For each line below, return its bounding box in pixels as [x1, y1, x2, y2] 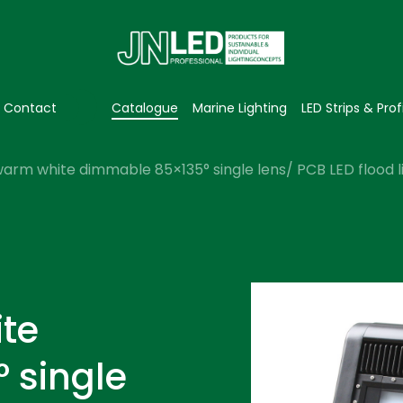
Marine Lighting [193, 99, 287, 117]
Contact [4, 99, 57, 117]
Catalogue [112, 99, 178, 117]
